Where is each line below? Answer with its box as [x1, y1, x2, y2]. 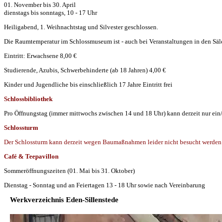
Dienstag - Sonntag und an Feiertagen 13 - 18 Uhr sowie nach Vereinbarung [4, 181, 205, 189]
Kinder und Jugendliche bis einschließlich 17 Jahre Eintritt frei [4, 80, 172, 88]
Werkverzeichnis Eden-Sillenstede [10, 195, 118, 204]
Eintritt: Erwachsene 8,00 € [4, 52, 77, 59]
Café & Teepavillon [4, 152, 58, 160]
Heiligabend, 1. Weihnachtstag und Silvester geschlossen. [4, 23, 158, 31]
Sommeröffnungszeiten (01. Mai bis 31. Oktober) [4, 166, 135, 174]
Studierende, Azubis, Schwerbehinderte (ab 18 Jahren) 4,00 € [4, 66, 166, 74]
